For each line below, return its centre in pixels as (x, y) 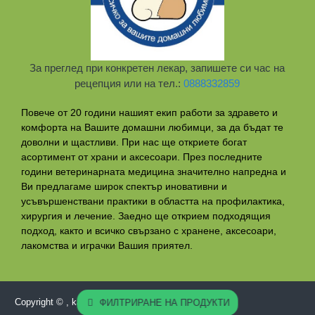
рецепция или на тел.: (129, 83)
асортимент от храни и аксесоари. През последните (142, 156)
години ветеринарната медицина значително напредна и (154, 171)
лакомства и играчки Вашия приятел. (107, 245)
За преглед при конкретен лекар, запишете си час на (157, 67)
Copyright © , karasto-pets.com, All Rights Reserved (122, 302)
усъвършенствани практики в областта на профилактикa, (153, 201)
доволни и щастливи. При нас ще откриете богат (134, 142)
